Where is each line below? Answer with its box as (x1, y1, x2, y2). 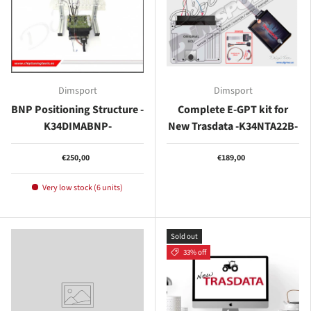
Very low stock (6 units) (42, 181, 123, 194)
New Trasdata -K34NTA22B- (168, 118, 298, 134)
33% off (183, 246, 206, 258)
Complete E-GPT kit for (178, 101, 288, 117)
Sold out (171, 230, 198, 242)
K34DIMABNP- (43, 118, 112, 134)
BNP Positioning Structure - (11, 101, 144, 117)
